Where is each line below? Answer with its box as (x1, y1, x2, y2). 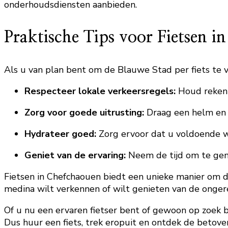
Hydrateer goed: (24, 127, 96, 140)
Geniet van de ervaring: (24, 149, 126, 161)
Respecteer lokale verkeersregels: (24, 84, 176, 97)
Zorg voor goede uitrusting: (24, 106, 144, 119)
